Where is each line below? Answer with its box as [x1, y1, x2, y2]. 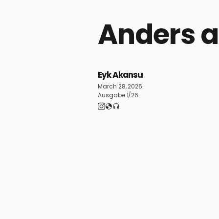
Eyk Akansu [98, 69, 143, 81]
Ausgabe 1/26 [98, 91, 139, 100]
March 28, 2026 [98, 82, 143, 91]
